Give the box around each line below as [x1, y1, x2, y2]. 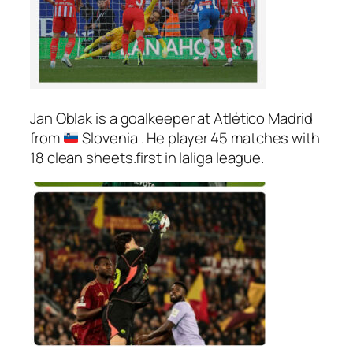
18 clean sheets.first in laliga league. [30, 147, 265, 168]
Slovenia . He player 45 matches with [79, 127, 320, 148]
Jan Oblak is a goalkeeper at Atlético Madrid [30, 107, 313, 128]
